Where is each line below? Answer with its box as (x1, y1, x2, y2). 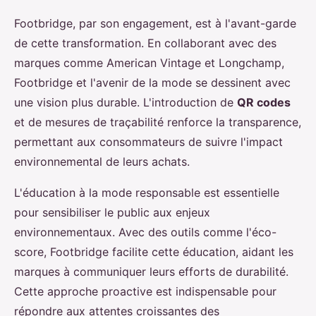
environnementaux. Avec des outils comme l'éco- (14, 225, 276, 239)
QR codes (237, 95, 291, 109)
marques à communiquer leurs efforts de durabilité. (14, 265, 288, 279)
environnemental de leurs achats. (14, 154, 190, 169)
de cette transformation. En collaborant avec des (14, 36, 276, 50)
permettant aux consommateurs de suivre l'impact (14, 135, 283, 149)
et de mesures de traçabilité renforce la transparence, (14, 115, 301, 129)
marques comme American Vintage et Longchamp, (14, 56, 284, 70)
